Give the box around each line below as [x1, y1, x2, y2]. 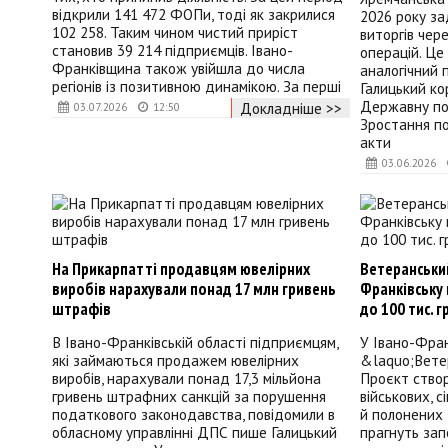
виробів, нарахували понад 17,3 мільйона [52, 368, 321, 389]
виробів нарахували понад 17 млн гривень [52, 278, 336, 301]
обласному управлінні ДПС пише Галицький [52, 422, 337, 443]
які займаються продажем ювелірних [52, 350, 299, 371]
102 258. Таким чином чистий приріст [52, 21, 298, 42]
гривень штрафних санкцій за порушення [52, 386, 326, 407]
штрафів [52, 298, 111, 321]
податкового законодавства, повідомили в [52, 404, 335, 425]
